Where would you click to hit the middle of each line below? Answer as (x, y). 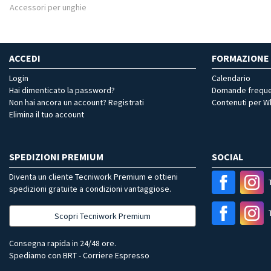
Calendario (231, 78)
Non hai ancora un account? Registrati (77, 102)
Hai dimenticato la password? (62, 90)
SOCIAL (227, 157)
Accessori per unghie (48, 7)
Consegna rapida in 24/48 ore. (63, 243)
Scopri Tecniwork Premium (103, 216)
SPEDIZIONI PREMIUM (56, 157)
